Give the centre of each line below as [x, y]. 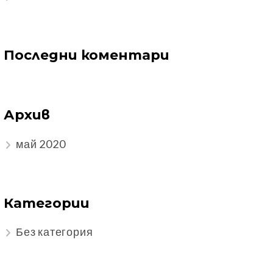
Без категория [55, 231]
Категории [47, 203]
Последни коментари [87, 55]
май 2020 [41, 144]
